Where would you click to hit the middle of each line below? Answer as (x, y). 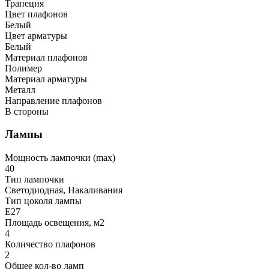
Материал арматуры (46, 79)
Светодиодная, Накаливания (64, 190)
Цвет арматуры (36, 35)
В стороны (27, 111)
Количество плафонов (50, 244)
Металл (20, 89)
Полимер (23, 68)
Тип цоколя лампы (43, 201)
